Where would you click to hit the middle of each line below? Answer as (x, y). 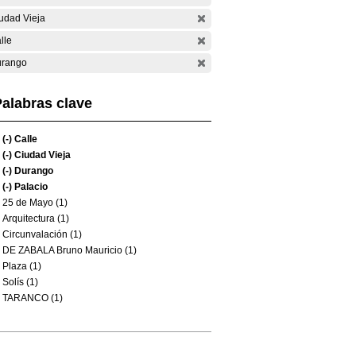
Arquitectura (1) (36, 219)
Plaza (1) (22, 266)
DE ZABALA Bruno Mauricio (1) (70, 250)
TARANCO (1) (33, 298)
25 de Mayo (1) (35, 203)
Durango (33, 171)
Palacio (30, 187)
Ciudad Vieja (41, 155)
